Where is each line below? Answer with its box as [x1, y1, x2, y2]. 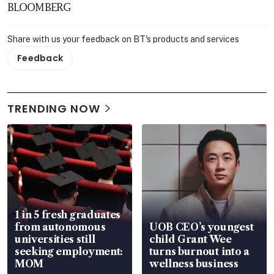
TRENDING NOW [7, 100, 100, 116]
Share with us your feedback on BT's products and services [7, 34, 239, 44]
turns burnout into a [149, 245, 250, 257]
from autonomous [15, 220, 106, 233]
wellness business [149, 257, 239, 270]
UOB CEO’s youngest [149, 220, 254, 233]
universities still [15, 232, 95, 245]
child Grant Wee [149, 232, 232, 245]
